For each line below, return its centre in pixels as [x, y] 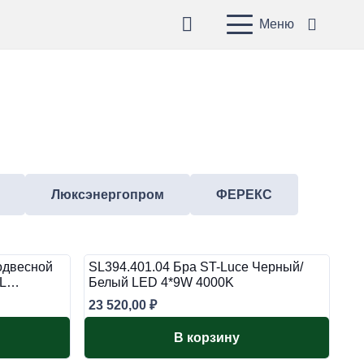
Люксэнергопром [108, 195]
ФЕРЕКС [244, 195]
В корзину [207, 338]
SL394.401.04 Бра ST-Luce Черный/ [196, 267]
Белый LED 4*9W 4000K [161, 282]
